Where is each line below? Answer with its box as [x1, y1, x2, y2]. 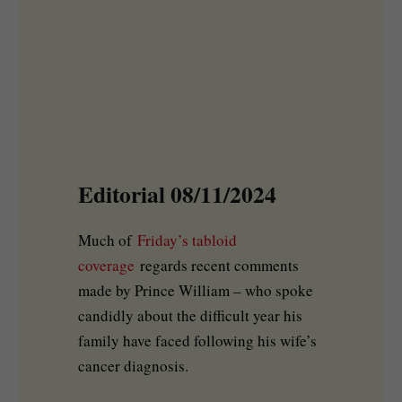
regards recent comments [134, 254, 299, 275]
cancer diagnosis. [77, 354, 188, 376]
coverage [77, 254, 135, 275]
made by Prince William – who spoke [77, 279, 313, 301]
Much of [77, 229, 137, 250]
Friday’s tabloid [136, 229, 237, 250]
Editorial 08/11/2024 [77, 176, 276, 211]
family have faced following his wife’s [77, 329, 317, 351]
